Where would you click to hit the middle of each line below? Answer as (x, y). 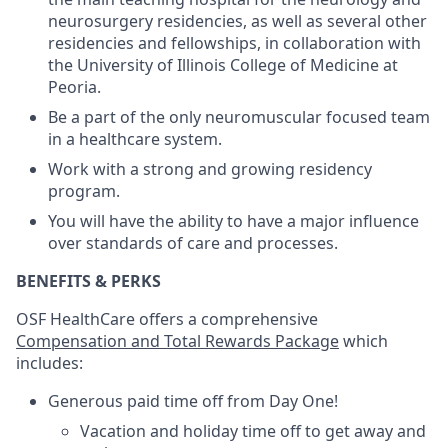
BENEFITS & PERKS (88, 281)
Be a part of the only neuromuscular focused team (239, 117)
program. (84, 191)
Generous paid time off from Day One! (193, 401)
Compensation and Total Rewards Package (177, 341)
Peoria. (74, 87)
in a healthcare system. (135, 139)
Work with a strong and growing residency (210, 169)
